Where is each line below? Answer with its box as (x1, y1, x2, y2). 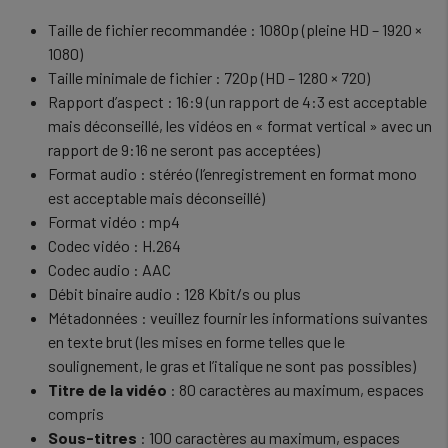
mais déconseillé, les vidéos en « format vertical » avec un (48, 116, 432, 135)
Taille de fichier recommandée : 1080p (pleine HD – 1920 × (48, 20, 422, 39)
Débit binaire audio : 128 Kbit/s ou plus (48, 284, 301, 303)
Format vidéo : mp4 (48, 212, 180, 231)
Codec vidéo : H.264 (48, 236, 181, 255)
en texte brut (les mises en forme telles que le (48, 332, 345, 351)
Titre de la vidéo (48, 380, 167, 399)
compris (48, 404, 104, 423)
